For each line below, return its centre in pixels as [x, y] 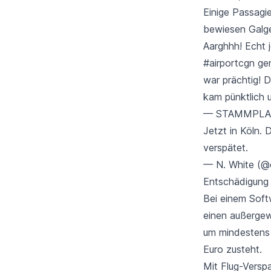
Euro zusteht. [233, 249]
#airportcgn [229, 63]
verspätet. [226, 147]
